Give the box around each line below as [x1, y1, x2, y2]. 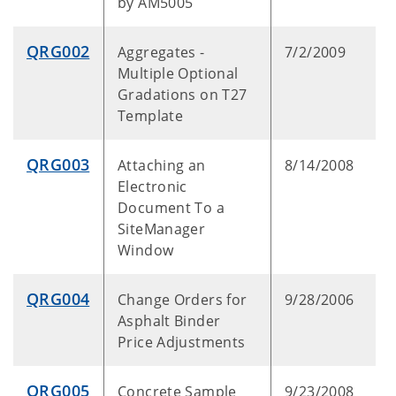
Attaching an [118, 156, 206, 175]
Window [118, 240, 174, 260]
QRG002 [27, 41, 90, 62]
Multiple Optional [118, 64, 239, 83]
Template [118, 106, 184, 126]
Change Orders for [118, 290, 247, 309]
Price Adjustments [118, 332, 246, 352]
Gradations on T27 [118, 85, 247, 104]
